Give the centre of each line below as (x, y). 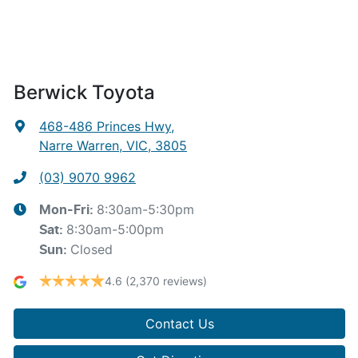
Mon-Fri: (68, 210)
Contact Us (179, 323)
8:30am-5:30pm (145, 209)
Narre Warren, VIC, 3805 (113, 145)
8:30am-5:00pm (115, 229)
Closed (91, 249)
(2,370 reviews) (166, 280)
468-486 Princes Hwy (105, 126)
